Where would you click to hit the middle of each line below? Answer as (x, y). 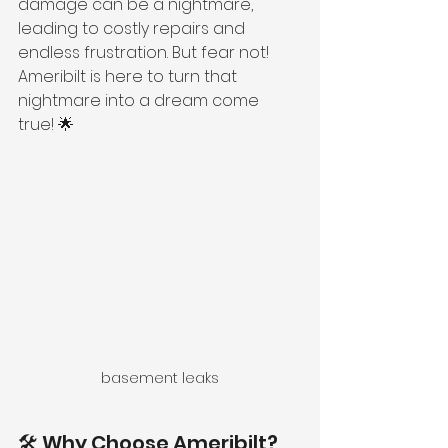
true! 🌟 (46, 124)
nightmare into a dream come (140, 100)
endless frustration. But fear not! (145, 52)
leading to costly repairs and (133, 28)
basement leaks (160, 378)
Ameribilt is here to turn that (129, 76)
